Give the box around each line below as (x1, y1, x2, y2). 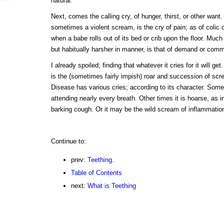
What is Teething (87, 182, 136, 190)
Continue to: (50, 137, 86, 145)
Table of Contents (70, 169, 122, 177)
